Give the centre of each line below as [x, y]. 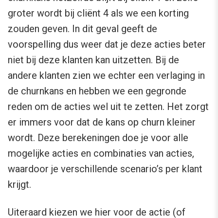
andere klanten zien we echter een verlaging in [106, 75]
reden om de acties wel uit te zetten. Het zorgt [108, 106]
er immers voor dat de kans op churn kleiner [102, 122]
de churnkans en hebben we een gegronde [97, 91]
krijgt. [19, 184]
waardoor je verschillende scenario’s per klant [105, 169]
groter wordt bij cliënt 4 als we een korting [98, 13]
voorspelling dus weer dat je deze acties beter [107, 44]
